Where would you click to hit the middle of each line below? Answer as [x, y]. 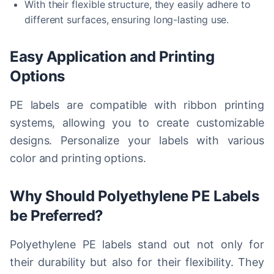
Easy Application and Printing [112, 57]
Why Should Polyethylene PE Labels [135, 196]
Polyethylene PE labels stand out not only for [137, 244]
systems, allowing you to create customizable [137, 123]
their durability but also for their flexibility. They [137, 262]
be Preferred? [57, 216]
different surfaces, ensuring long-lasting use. [127, 20]
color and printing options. [78, 158]
